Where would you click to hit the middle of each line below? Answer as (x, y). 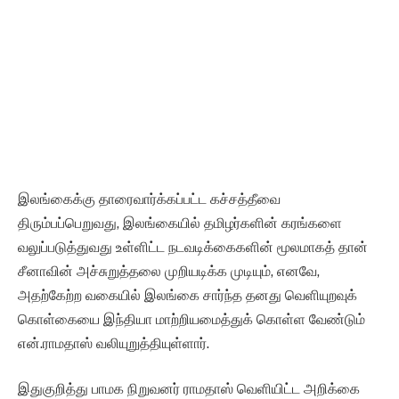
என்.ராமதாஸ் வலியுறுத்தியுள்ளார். (114, 343)
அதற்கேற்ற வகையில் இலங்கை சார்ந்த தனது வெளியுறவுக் (187, 295)
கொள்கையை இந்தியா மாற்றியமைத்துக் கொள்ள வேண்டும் (191, 319)
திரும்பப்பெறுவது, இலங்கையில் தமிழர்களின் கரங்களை (180, 223)
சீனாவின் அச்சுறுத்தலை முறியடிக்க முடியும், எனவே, (169, 271)
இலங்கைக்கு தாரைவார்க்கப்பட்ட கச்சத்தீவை (149, 199)
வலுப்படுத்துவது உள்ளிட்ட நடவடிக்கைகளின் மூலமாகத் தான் (193, 247)
